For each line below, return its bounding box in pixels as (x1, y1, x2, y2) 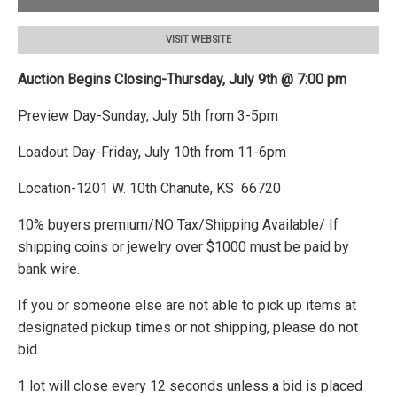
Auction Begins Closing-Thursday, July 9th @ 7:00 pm (18, 70, 346, 88)
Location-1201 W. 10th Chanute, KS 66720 (18, 179, 281, 197)
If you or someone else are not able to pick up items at (18, 296, 356, 314)
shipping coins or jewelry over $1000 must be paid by (18, 237, 349, 255)
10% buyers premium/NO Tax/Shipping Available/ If (18, 215, 339, 233)
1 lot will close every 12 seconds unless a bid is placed (18, 377, 362, 394)
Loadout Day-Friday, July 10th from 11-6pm (18, 143, 286, 160)
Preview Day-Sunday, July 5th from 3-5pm (18, 106, 278, 124)
